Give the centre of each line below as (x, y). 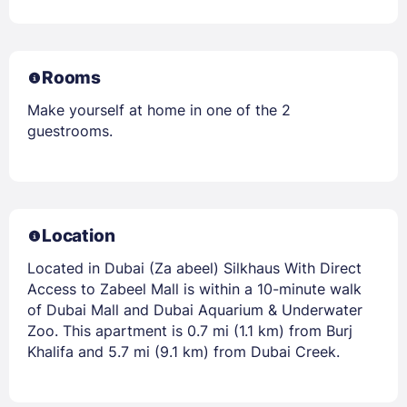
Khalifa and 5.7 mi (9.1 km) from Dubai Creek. (184, 352)
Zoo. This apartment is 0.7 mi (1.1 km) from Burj (190, 331)
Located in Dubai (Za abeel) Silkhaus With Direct (194, 268)
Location (79, 236)
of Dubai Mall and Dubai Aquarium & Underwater (195, 310)
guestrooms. (70, 131)
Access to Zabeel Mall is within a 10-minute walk (194, 289)
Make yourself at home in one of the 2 (159, 110)
